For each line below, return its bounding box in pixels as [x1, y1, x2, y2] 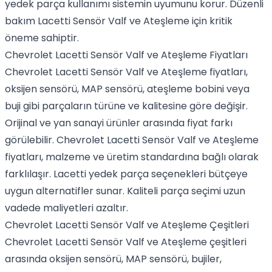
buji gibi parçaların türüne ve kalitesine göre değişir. [5, 99, 248, 113]
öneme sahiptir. [5, 31, 79, 45]
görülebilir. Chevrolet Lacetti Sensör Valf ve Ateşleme [5, 133, 259, 147]
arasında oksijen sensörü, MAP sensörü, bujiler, [5, 252, 222, 266]
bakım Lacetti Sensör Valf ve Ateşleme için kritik [5, 14, 233, 28]
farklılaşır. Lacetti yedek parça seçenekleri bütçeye [5, 167, 248, 181]
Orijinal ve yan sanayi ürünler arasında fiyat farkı [5, 116, 233, 130]
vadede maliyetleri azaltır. [5, 201, 128, 215]
